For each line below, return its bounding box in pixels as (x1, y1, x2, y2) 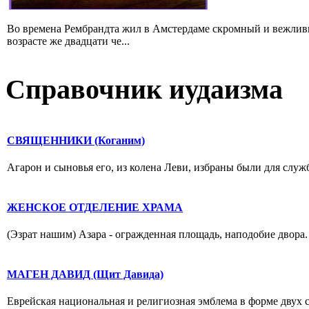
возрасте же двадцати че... (7, 34, 130, 47)
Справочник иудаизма (6, 74, 283, 105)
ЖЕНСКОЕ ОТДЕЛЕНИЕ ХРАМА (7, 201, 183, 213)
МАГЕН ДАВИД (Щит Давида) (7, 268, 163, 280)
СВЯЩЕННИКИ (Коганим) (7, 134, 145, 146)
